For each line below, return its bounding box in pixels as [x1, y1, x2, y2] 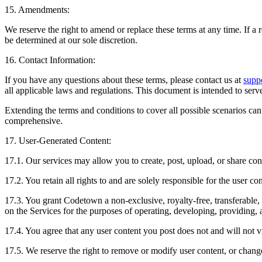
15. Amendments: [5, 4, 70, 15]
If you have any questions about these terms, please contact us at [5, 74, 241, 85]
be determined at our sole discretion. [5, 35, 137, 45]
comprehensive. [5, 115, 63, 126]
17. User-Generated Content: [5, 135, 111, 146]
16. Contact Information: [5, 54, 95, 65]
